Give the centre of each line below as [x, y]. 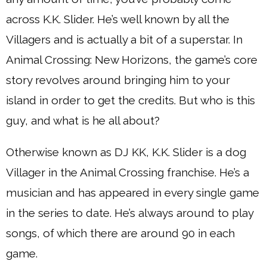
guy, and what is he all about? [83, 120]
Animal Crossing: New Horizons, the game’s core [132, 60]
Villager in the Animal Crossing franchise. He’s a [128, 172]
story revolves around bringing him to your [118, 80]
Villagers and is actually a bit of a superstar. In [124, 39]
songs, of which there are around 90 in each [120, 233]
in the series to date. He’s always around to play [130, 213]
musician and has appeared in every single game [133, 193]
